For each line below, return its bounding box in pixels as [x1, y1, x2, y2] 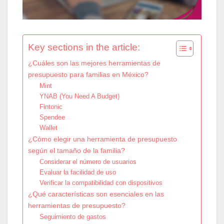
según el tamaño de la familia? [28, 146, 125, 154]
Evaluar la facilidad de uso [39, 168, 116, 176]
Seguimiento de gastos [39, 212, 106, 220]
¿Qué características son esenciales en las [28, 189, 164, 198]
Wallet [39, 123, 57, 131]
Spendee [39, 113, 65, 121]
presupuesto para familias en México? [28, 70, 148, 78]
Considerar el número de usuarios [39, 157, 136, 165]
